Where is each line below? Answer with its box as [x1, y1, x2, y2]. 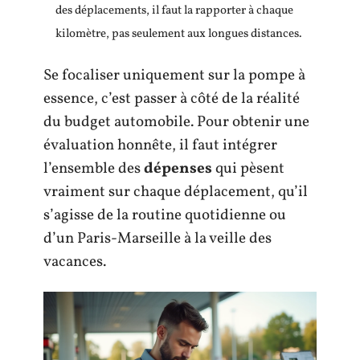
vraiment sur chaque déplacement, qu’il [43, 181, 308, 202]
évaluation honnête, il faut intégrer [43, 134, 277, 156]
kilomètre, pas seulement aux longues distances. [55, 26, 302, 43]
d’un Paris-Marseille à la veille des [43, 227, 272, 249]
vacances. [43, 251, 106, 272]
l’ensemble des [43, 157, 144, 179]
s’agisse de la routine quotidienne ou [43, 204, 286, 226]
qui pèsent [212, 157, 284, 179]
